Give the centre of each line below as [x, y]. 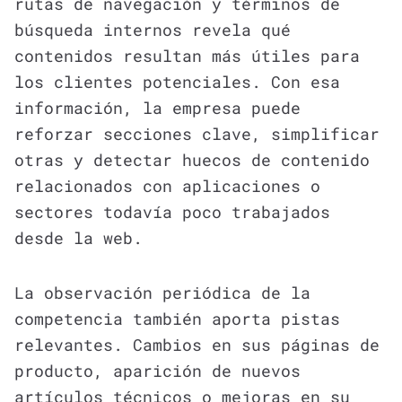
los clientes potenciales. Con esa [177, 81]
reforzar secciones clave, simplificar [197, 133]
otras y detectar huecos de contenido [192, 159]
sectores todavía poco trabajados [172, 211]
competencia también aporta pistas [177, 318]
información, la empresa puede [157, 107]
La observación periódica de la [162, 292]
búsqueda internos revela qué [153, 29]
